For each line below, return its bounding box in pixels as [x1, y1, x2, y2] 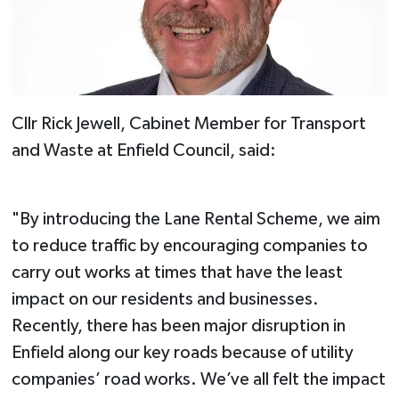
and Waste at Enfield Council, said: [11, 141, 276, 159]
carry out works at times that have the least [11, 263, 343, 281]
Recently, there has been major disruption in [11, 316, 346, 335]
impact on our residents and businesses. [11, 289, 319, 308]
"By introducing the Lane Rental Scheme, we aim [11, 209, 380, 228]
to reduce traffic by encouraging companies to [11, 236, 368, 255]
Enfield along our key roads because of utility [11, 343, 354, 362]
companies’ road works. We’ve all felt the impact [11, 370, 386, 388]
